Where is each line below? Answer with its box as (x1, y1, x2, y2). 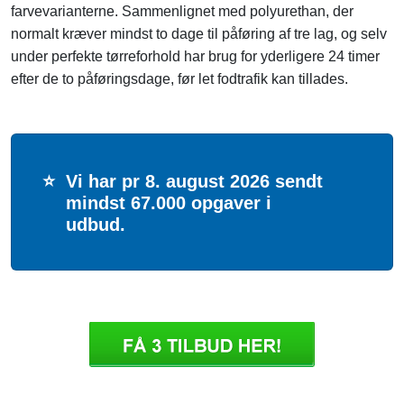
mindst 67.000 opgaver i (66, 193, 271, 214)
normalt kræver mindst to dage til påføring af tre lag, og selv (11, 26, 387, 42)
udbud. (66, 215, 125, 235)
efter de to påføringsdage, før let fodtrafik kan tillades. (11, 71, 348, 87)
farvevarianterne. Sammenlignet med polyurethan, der (11, 4, 353, 20)
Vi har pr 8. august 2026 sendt (66, 171, 323, 192)
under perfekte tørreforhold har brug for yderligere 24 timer (11, 49, 380, 65)
